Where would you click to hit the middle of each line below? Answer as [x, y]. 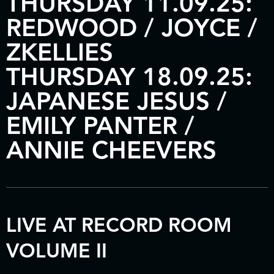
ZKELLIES [60, 52]
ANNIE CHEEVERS [111, 150]
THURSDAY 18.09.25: [129, 77]
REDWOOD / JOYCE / [132, 28]
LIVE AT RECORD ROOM [119, 225]
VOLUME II [57, 250]
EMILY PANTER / [100, 126]
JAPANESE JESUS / [117, 101]
